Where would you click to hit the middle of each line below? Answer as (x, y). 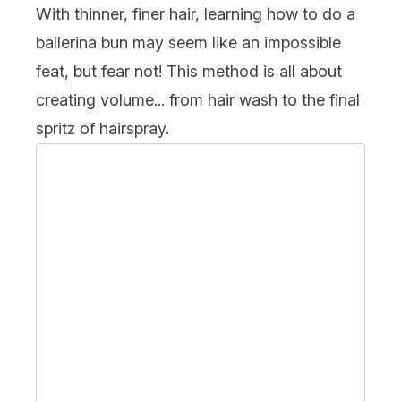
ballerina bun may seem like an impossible (188, 42)
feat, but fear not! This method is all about (189, 71)
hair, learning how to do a (260, 13)
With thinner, (84, 13)
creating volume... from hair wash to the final (198, 99)
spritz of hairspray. (102, 128)
